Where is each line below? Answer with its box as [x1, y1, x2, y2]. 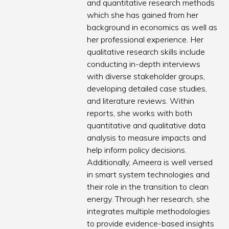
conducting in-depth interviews [87, 59, 201, 70]
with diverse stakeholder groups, [87, 71, 205, 82]
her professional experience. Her [87, 34, 204, 45]
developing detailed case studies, [87, 83, 208, 94]
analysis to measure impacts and [87, 132, 207, 143]
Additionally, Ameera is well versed [87, 157, 213, 168]
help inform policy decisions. [87, 145, 187, 155]
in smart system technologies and [87, 169, 210, 180]
